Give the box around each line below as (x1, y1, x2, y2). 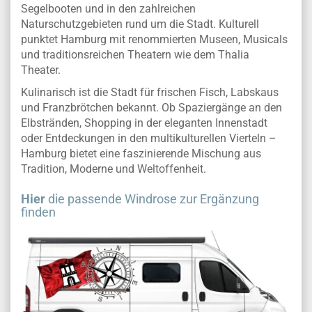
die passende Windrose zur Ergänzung (45, 192, 259, 207)
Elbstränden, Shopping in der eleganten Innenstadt (21, 116, 267, 130)
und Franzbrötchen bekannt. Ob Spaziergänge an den (21, 101, 282, 115)
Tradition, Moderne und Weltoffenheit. (21, 162, 206, 176)
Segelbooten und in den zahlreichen (21, 2, 196, 16)
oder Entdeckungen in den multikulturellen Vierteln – (21, 132, 276, 146)
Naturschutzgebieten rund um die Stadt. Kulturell (21, 17, 259, 31)
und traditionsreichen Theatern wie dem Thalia (21, 48, 249, 62)
